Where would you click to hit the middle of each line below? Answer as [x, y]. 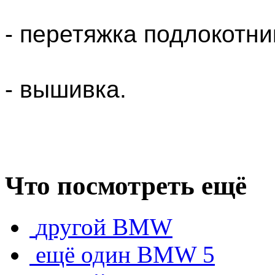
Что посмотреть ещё [126, 185]
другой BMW [104, 227]
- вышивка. [66, 89]
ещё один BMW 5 [125, 254]
